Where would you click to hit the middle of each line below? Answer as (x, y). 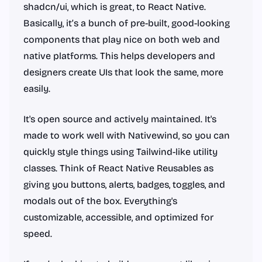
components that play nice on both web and (122, 39)
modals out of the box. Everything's (100, 201)
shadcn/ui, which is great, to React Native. (115, 7)
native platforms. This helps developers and (119, 56)
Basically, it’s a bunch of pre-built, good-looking (127, 23)
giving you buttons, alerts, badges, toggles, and (124, 185)
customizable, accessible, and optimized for (118, 217)
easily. (37, 89)
